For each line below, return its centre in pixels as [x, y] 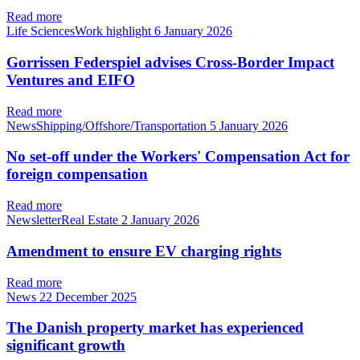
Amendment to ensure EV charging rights [144, 251]
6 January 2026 [193, 31]
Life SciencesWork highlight [80, 31]
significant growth [66, 346]
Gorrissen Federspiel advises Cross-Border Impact [170, 62]
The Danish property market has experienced [155, 328]
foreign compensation [77, 174]
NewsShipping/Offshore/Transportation [108, 125]
